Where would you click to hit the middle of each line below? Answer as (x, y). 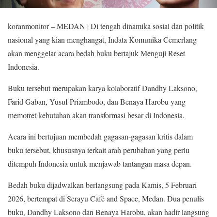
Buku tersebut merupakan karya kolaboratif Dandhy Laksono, (102, 88)
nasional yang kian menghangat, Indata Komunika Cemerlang (102, 39)
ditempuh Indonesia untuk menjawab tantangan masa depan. (100, 163)
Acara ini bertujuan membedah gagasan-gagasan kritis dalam (100, 136)
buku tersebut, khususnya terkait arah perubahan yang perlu (99, 150)
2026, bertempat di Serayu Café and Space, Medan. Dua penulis (106, 198)
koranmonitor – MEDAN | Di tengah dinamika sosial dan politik (106, 26)
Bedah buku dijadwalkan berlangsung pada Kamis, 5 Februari (102, 185)
